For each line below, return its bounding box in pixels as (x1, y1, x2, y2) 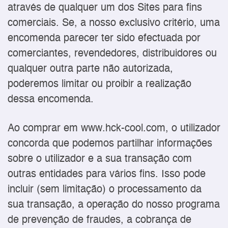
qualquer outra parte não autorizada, (8, 64, 173, 75)
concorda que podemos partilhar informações (8, 138, 212, 149)
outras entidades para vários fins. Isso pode (8, 168, 206, 180)
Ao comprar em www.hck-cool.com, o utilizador (8, 123, 220, 134)
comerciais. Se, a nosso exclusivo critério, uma (8, 18, 220, 29)
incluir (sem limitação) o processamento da (8, 184, 202, 195)
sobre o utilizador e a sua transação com (8, 153, 192, 164)
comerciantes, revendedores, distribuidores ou (8, 48, 217, 60)
